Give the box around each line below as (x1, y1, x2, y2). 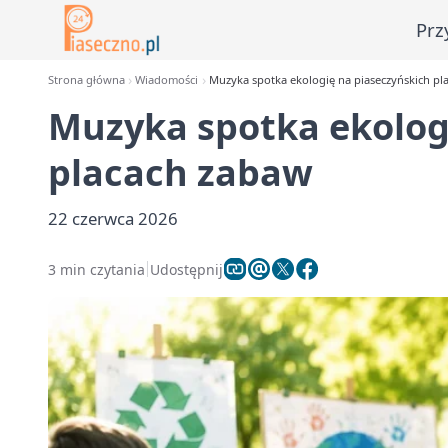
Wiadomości (135, 72, 199, 87)
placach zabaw (48, 148, 313, 197)
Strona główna (48, 72, 125, 87)
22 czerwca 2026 (48, 207, 178, 230)
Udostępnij (150, 259, 223, 279)
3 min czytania (48, 259, 145, 279)
